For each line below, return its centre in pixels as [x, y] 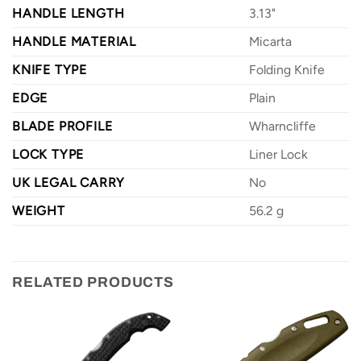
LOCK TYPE [48, 154]
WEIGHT [39, 210]
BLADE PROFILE [62, 126]
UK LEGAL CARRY [69, 182]
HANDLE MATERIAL [74, 41]
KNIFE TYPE [50, 69]
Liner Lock [278, 154]
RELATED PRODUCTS [93, 282]
